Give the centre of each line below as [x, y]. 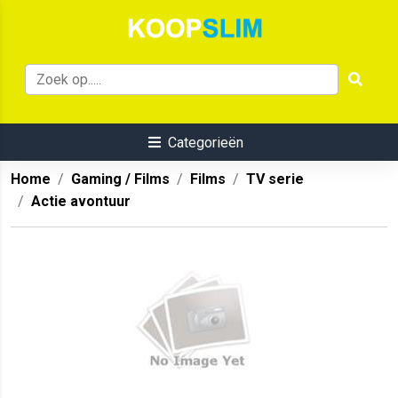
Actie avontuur [81, 202]
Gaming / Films [120, 179]
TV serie [275, 179]
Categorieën [205, 143]
